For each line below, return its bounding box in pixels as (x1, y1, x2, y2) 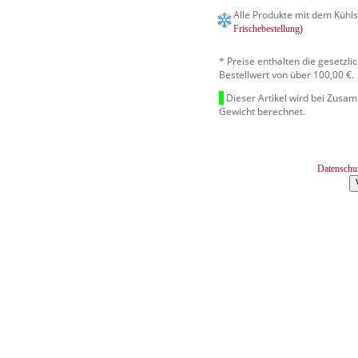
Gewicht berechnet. (219, 104, 306, 118)
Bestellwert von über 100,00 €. (219, 67, 355, 82)
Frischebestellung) (233, 22, 304, 34)
